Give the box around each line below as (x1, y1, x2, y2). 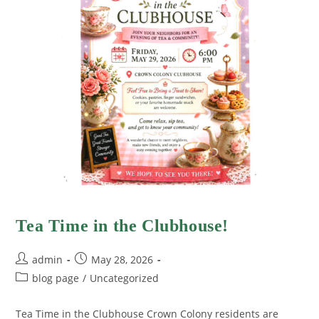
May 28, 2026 (91, 253, 154, 267)
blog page (32, 271, 80, 286)
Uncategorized (90, 271, 159, 286)
